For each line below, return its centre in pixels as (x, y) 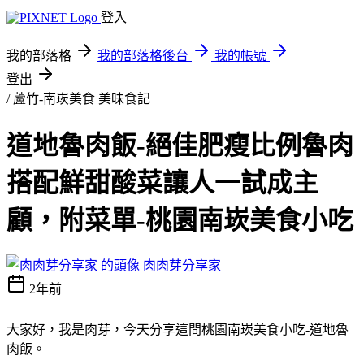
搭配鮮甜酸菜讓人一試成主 (162, 183)
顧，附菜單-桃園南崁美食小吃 (180, 221)
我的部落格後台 (143, 56)
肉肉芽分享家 (182, 265)
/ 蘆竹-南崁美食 (52, 99)
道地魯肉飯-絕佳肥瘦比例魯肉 (180, 146)
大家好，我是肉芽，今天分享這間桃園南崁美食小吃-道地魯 (178, 329)
